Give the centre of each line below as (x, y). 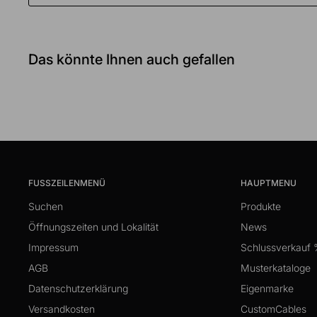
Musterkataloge (276, 267)
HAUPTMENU (269, 183)
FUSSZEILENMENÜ (64, 183)
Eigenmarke (267, 288)
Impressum (53, 247)
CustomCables (273, 309)
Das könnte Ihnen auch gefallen (132, 59)
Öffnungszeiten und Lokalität (93, 226)
